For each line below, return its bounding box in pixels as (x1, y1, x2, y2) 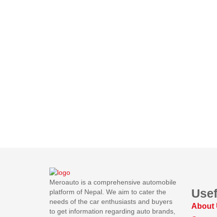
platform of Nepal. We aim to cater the (49, 188, 166, 196)
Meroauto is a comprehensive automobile (49, 178, 176, 186)
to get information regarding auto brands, (49, 207, 175, 216)
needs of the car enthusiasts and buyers (49, 198, 172, 206)
